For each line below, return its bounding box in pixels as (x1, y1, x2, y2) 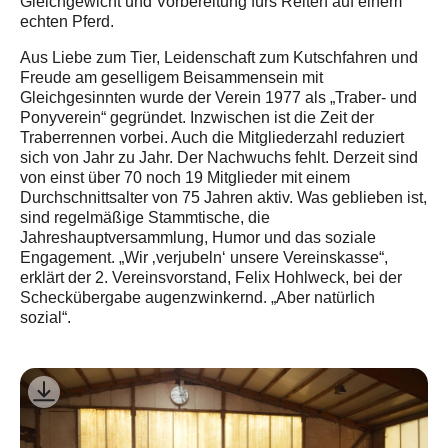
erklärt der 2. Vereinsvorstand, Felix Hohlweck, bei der (20, 267, 402, 288)
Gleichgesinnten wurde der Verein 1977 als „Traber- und (20, 87, 417, 108)
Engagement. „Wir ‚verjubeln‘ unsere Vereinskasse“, (20, 247, 388, 268)
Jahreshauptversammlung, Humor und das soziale (20, 227, 376, 248)
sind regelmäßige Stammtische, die (20, 207, 270, 228)
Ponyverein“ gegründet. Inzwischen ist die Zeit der (20, 107, 374, 128)
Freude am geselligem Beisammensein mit (20, 67, 323, 88)
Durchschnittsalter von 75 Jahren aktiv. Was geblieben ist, (20, 187, 427, 208)
